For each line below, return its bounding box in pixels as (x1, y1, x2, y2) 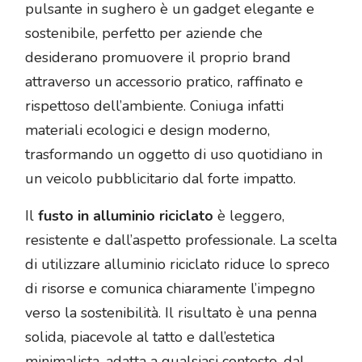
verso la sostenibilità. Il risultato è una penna (25, 303, 317, 323)
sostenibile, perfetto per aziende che (25, 23, 263, 44)
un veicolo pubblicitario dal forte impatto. (25, 169, 296, 189)
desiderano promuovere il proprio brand (25, 48, 291, 68)
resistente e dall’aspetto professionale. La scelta (25, 230, 337, 250)
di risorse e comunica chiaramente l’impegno (25, 279, 315, 299)
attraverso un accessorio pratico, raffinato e (25, 72, 303, 92)
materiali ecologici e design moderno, (25, 120, 270, 141)
